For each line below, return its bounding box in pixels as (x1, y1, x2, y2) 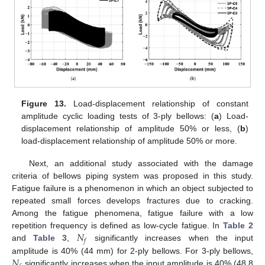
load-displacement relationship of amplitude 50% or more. (21, 135, 238, 146)
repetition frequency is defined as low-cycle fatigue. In (12, 221, 224, 231)
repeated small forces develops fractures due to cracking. (12, 196, 253, 206)
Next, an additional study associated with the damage (28, 159, 253, 169)
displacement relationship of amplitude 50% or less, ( (21, 123, 240, 133)
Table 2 (223, 221, 254, 231)
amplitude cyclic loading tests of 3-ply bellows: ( (21, 111, 215, 121)
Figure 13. (21, 98, 67, 108)
